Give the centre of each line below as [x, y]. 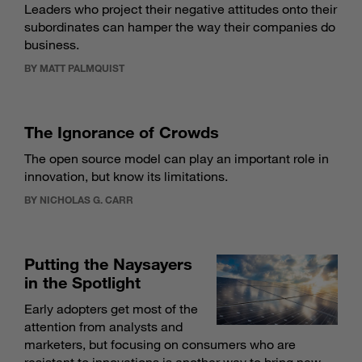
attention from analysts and [103, 326]
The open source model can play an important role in [177, 158]
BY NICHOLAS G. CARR [79, 200]
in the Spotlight [82, 282]
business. [52, 44]
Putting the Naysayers [108, 263]
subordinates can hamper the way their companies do [180, 27]
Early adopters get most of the [111, 309]
